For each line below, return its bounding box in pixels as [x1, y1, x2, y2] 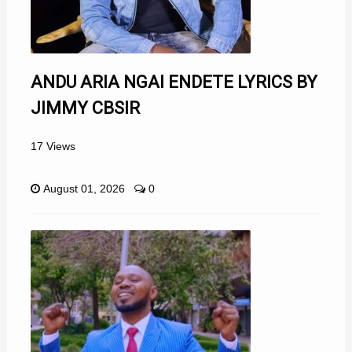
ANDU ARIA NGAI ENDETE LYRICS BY [30, 72, 317, 92]
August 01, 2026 [42, 182, 125, 195]
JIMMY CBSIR [30, 98, 140, 118]
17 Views [30, 140, 75, 152]
